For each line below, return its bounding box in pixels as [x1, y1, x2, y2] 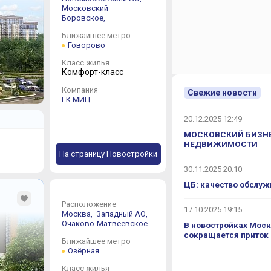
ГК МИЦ [61, 95, 90, 104]
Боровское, [61, 13, 107, 22]
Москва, [61, 209, 94, 218]
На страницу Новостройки [59, 149, 157, 158]
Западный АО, [96, 209, 149, 218]
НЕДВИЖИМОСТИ [183, 139, 258, 149]
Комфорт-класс [61, 67, 123, 77]
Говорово [67, 41, 105, 50]
